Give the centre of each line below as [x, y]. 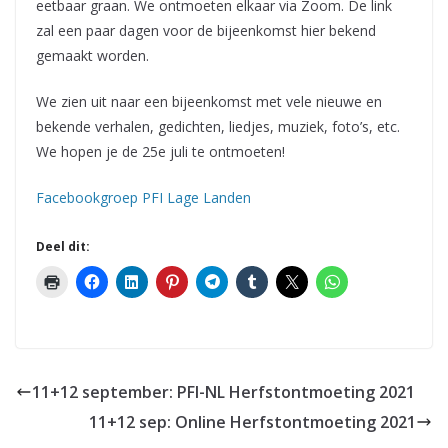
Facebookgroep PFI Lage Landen [143, 198]
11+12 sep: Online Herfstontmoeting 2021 [252, 422]
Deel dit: [63, 247]
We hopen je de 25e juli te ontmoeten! [160, 152]
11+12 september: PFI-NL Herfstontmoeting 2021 [223, 392]
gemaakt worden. [92, 56]
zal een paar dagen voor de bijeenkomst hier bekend [206, 31]
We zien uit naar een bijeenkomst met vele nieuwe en [209, 102]
